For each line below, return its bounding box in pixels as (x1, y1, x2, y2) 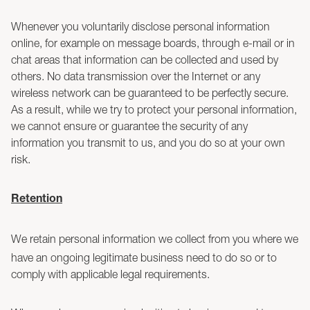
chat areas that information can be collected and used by (11, 53, 278, 66)
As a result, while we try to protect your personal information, (11, 103, 297, 116)
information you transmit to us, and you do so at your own (11, 136, 285, 149)
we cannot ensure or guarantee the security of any (11, 120, 248, 132)
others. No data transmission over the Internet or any (11, 70, 260, 82)
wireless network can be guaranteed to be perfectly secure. (11, 86, 289, 99)
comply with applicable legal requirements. (11, 268, 210, 280)
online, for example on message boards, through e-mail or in (11, 37, 295, 49)
